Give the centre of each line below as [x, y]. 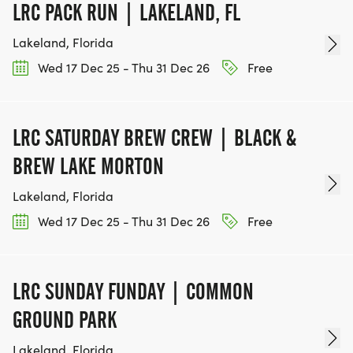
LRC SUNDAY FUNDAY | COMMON [133, 292]
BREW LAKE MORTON [88, 167]
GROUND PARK [65, 320]
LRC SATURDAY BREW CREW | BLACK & [154, 138]
